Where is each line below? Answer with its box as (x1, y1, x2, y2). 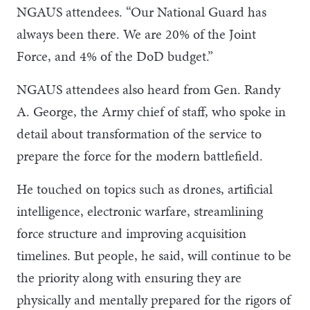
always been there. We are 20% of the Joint (17, 24, 256, 44)
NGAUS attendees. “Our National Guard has (17, 1, 266, 21)
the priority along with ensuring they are (17, 267, 241, 287)
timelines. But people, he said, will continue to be (17, 245, 291, 265)
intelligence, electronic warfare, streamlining (17, 201, 263, 221)
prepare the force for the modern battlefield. (17, 145, 263, 165)
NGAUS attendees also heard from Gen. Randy (17, 79, 280, 99)
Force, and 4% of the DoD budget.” (17, 46, 213, 66)
